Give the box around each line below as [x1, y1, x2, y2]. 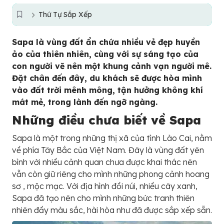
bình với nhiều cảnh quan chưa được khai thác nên [12, 157, 197, 167]
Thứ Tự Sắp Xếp [38, 10, 92, 19]
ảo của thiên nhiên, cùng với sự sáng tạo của [12, 49, 198, 59]
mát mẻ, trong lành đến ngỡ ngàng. [12, 97, 157, 107]
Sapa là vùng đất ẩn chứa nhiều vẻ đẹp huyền [12, 37, 200, 47]
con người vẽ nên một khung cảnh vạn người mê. [12, 61, 211, 71]
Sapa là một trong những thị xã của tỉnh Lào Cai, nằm [12, 133, 212, 143]
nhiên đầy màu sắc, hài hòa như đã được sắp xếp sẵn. [12, 205, 212, 215]
